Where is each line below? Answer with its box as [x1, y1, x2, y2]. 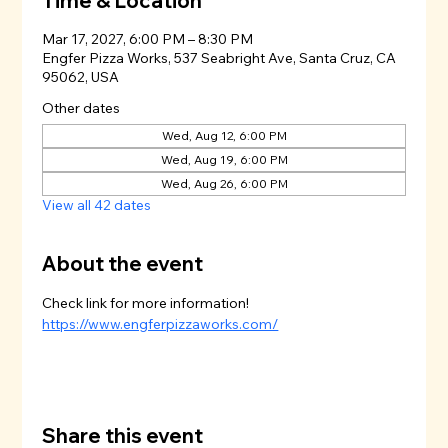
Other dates [42, 99, 121, 118]
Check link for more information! [42, 294, 250, 313]
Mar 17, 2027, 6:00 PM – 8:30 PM [42, 30, 254, 49]
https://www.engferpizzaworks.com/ [42, 315, 279, 334]
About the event [42, 251, 204, 277]
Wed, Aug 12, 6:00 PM [161, 128, 287, 144]
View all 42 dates [42, 196, 152, 215]
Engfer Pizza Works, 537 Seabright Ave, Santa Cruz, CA [42, 49, 397, 68]
